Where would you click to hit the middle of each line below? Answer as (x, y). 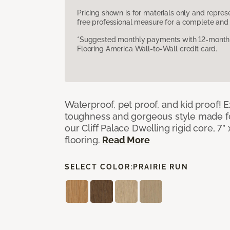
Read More (126, 140)
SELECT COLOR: (99, 167)
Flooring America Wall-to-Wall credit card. (147, 49)
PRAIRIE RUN (161, 167)
